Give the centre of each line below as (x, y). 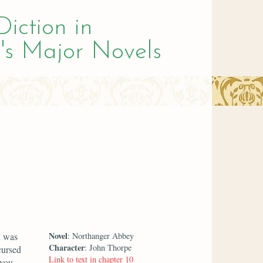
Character (67, 247)
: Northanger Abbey (101, 235)
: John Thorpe (108, 247)
